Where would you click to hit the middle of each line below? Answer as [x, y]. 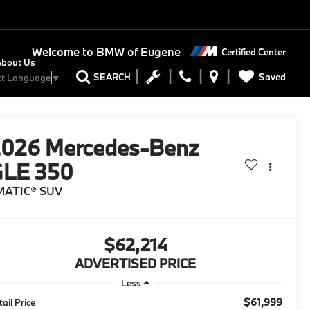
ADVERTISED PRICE [135, 264]
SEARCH [112, 77]
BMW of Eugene [137, 52]
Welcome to [62, 52]
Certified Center [254, 52]
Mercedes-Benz [122, 148]
